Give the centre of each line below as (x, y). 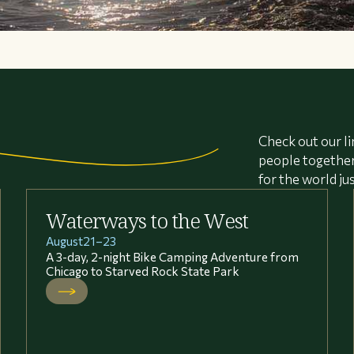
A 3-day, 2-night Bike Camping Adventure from (173, 256)
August (65, 241)
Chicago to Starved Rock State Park (143, 271)
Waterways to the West (147, 220)
